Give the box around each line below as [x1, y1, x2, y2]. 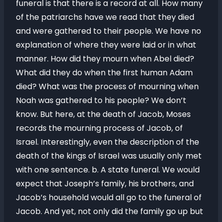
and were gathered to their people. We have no [16, 25, 201, 37]
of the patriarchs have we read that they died [16, 11, 194, 23]
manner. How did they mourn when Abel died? [16, 53, 194, 64]
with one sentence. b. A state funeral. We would [16, 164, 200, 175]
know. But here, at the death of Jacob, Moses [16, 109, 191, 120]
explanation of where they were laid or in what [16, 39, 196, 51]
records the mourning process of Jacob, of [16, 122, 183, 134]
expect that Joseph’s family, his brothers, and [16, 178, 194, 189]
